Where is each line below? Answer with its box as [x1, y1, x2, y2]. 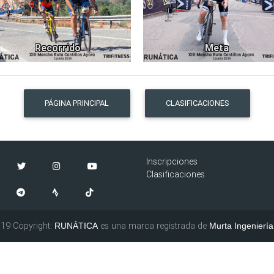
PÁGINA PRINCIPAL [45, 98, 109, 109]
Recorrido [34, 42, 81, 54]
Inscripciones [146, 155, 198, 167]
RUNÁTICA [54, 220, 98, 231]
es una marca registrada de [97, 220, 209, 231]
